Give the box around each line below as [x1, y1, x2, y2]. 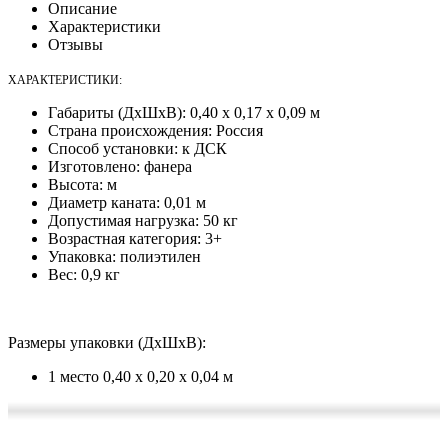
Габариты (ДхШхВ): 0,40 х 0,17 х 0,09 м [48, 103, 320, 121]
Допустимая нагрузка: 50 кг [48, 211, 238, 229]
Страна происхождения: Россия [48, 121, 263, 139]
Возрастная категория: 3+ [48, 229, 222, 247]
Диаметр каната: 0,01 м [48, 193, 206, 211]
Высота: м [48, 175, 117, 193]
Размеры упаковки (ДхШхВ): [8, 333, 210, 351]
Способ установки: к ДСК [48, 139, 227, 157]
